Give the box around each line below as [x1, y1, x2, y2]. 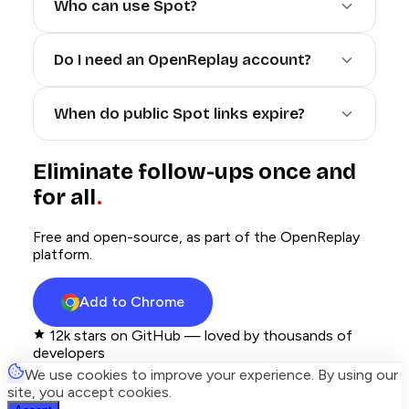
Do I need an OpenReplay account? [54, 50, 311, 70]
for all [33, 184, 96, 211]
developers [33, 344, 105, 362]
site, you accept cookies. [7, 383, 172, 402]
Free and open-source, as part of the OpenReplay [33, 228, 360, 246]
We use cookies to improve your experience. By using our [25, 366, 398, 384]
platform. [33, 246, 92, 264]
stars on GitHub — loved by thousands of [70, 327, 352, 345]
